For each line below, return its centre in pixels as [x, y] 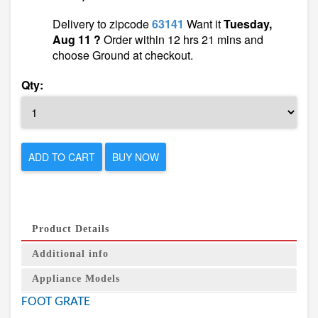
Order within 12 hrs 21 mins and [182, 39]
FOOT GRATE [56, 302]
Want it [204, 24]
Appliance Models [76, 279]
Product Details [71, 229]
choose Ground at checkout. [123, 55]
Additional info [70, 254]
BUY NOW [136, 157]
